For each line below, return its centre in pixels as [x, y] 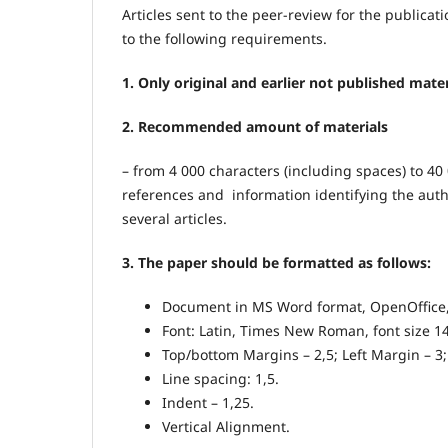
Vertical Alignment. [226, 426]
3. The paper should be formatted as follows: [276, 262]
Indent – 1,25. [208, 402]
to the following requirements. [224, 38]
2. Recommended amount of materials [255, 126]
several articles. [174, 218]
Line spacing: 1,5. [220, 378]
